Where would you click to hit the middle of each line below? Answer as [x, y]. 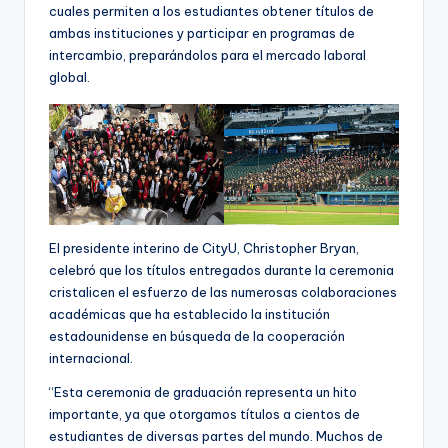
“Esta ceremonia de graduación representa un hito [203, 391]
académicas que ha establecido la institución [189, 313]
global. [69, 76]
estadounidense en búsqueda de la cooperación [197, 335]
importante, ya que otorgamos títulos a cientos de [204, 413]
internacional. [91, 357]
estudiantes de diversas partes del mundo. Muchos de [216, 435]
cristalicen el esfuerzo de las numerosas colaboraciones [223, 291]
